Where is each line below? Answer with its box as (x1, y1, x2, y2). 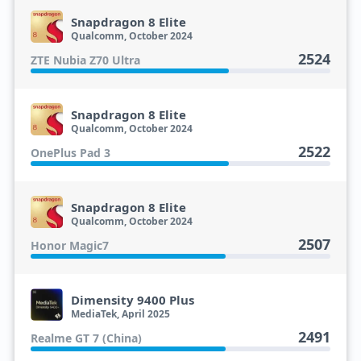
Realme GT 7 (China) (30, 330, 142, 346)
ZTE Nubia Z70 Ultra (30, 52, 140, 68)
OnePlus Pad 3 (30, 145, 110, 160)
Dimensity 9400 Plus (70, 292, 194, 308)
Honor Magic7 (30, 238, 109, 253)
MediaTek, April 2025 (70, 307, 170, 321)
